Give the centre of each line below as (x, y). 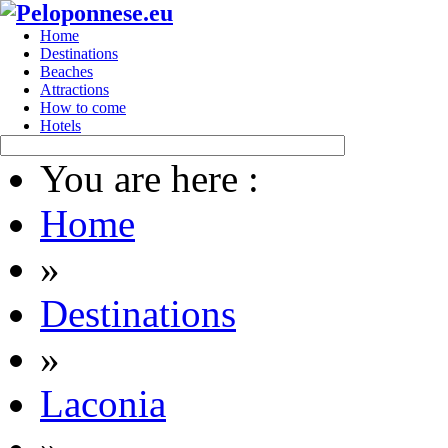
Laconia (103, 403)
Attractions (74, 89)
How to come (83, 107)
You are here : (149, 178)
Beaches (66, 71)
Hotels (60, 125)
